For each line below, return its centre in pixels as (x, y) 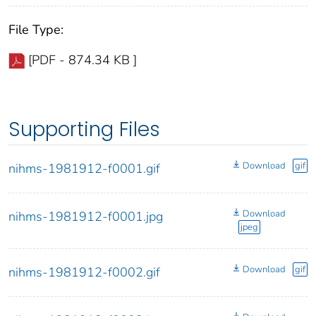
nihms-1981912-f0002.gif (84, 273)
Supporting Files (84, 130)
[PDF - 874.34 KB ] (83, 60)
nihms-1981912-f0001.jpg (86, 217)
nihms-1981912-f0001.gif (84, 169)
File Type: (36, 30)
